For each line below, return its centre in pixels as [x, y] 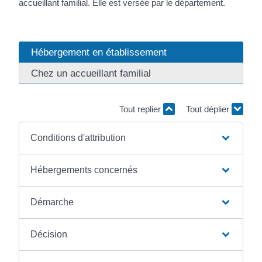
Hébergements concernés [84, 170]
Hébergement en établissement [99, 52]
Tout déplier [208, 109]
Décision [49, 234]
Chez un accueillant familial [91, 73]
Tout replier [141, 109]
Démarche [52, 202]
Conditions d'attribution [78, 137]
